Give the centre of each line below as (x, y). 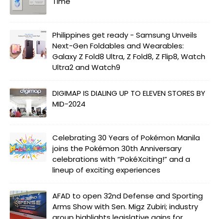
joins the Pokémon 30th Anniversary (117, 148)
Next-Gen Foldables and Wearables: (118, 45)
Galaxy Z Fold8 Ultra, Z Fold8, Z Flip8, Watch (129, 56)
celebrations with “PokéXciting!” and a (121, 159)
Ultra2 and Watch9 (86, 67)
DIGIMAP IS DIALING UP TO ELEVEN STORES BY (129, 93)
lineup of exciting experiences (106, 170)
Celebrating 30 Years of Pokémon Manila (126, 137)
